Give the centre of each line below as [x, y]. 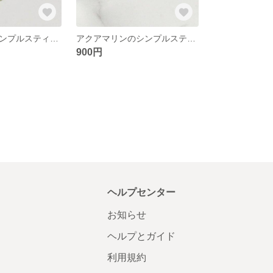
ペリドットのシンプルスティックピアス [55, 38]
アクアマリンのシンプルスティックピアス [192, 38]
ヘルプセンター [141, 192]
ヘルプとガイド [141, 236]
